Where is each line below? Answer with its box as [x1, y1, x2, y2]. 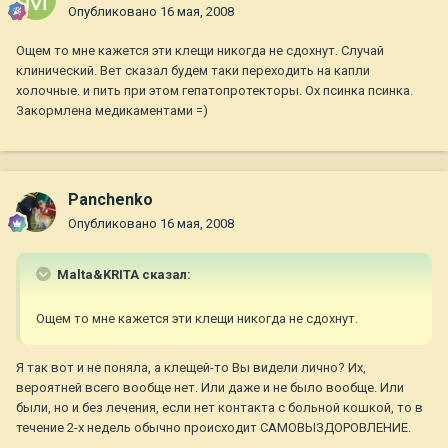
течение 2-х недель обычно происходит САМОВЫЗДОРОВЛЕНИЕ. [16, 420, 411, 436]
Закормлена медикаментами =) [16, 103, 208, 119]
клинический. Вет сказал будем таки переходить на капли [16, 63, 370, 79]
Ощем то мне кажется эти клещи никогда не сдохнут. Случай [16, 43, 384, 59]
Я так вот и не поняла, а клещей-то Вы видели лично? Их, [16, 360, 366, 376]
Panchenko [68, 190, 153, 210]
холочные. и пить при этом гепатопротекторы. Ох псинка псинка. [16, 83, 413, 99]
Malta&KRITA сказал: [54, 267, 191, 283]
